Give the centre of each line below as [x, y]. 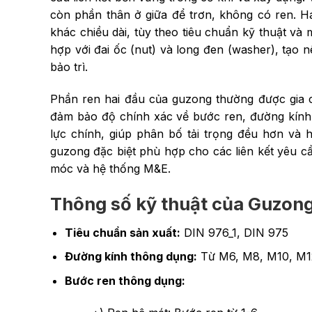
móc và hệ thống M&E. [110, 168]
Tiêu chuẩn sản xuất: [122, 232]
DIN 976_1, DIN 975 [234, 232]
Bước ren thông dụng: [126, 280]
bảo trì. [69, 67]
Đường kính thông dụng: [131, 257]
